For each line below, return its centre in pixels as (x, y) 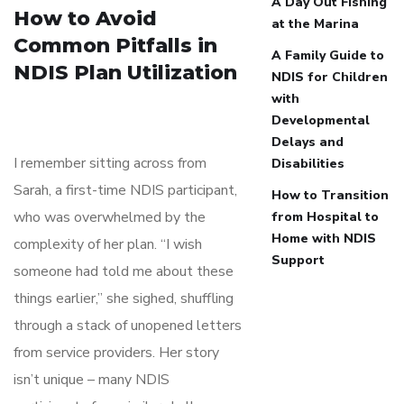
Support (298, 260)
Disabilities (308, 163)
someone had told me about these (124, 271)
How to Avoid (85, 18)
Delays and (308, 142)
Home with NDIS (324, 238)
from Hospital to (325, 216)
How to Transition (330, 195)
